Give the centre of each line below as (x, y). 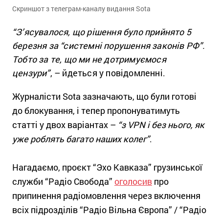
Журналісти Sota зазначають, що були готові (104, 97)
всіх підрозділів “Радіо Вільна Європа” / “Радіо (109, 210)
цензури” (31, 73)
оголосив (133, 182)
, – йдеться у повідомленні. (108, 73)
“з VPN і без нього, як (160, 125)
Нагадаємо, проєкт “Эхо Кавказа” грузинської (107, 167)
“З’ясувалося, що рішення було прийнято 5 (102, 32)
